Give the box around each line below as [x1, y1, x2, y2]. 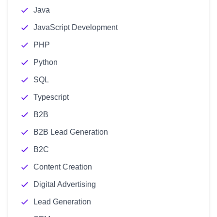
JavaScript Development [33, 23, 118, 31]
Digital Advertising [33, 180, 96, 188]
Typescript [33, 93, 69, 101]
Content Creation [33, 163, 92, 171]
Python [33, 58, 58, 66]
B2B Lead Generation [33, 128, 108, 136]
